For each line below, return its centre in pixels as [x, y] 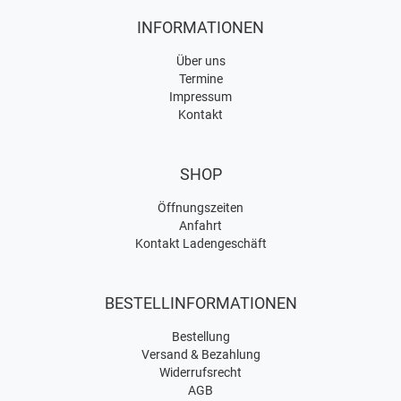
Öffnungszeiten [200, 208]
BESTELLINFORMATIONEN [200, 303]
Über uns [200, 61]
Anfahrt [200, 226]
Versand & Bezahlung [200, 354]
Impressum [200, 97]
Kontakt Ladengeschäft [200, 243]
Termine [200, 79]
